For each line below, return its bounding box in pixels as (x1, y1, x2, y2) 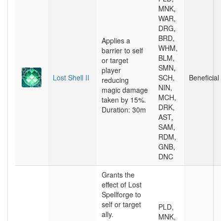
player (102, 65, 121, 75)
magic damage (102, 85, 148, 95)
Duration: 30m (102, 105, 146, 114)
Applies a (102, 36, 130, 45)
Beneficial (189, 73, 219, 82)
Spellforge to (102, 189, 141, 199)
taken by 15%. (102, 95, 146, 105)
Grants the (102, 170, 135, 180)
